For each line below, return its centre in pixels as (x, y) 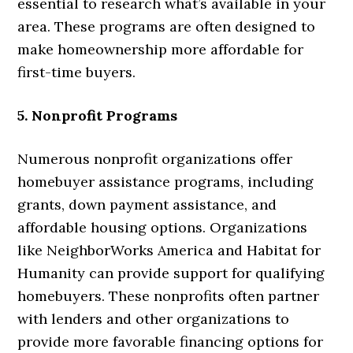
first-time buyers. (77, 72)
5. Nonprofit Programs (98, 115)
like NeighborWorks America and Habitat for (169, 250)
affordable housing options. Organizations (163, 227)
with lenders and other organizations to (154, 318)
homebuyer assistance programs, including (166, 181)
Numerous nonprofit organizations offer (155, 158)
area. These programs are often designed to (167, 26)
